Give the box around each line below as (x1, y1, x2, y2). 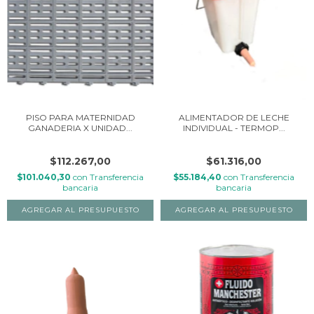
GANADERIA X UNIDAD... (28, 122, 132, 133)
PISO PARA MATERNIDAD (25, 111, 135, 123)
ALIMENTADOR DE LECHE (178, 111, 289, 123)
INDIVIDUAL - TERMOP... (182, 122, 285, 133)
